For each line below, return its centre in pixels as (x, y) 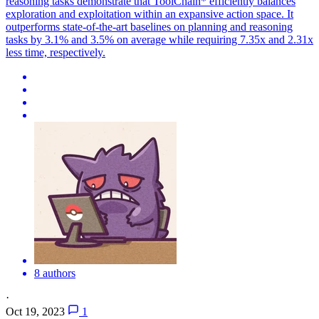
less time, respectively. (56, 52)
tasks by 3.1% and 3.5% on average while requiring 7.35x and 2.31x (159, 39)
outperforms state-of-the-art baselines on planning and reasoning (149, 26)
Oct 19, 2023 (35, 311)
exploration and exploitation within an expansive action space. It (150, 14)
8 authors (55, 273)
